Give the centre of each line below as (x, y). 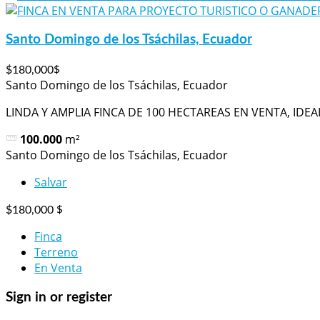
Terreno (56, 252)
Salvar (51, 182)
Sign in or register (59, 297)
